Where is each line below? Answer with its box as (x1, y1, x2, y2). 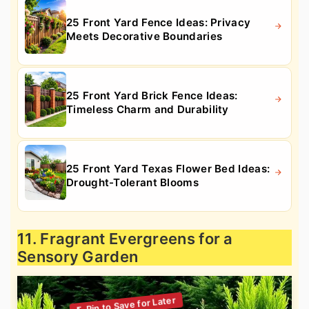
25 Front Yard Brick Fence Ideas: (66, 89, 238, 103)
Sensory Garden (17, 248, 139, 266)
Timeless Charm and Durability (66, 103, 229, 117)
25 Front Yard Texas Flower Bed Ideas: (66, 162, 270, 176)
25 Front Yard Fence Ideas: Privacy (66, 16, 251, 30)
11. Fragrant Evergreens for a (17, 230, 233, 248)
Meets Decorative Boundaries (66, 30, 223, 43)
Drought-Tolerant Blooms (66, 176, 199, 190)
